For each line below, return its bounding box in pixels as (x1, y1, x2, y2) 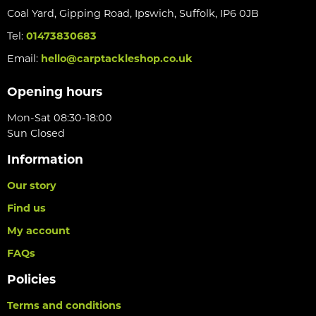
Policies (7, 271, 56, 286)
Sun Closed (7, 126, 65, 140)
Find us (7, 201, 46, 214)
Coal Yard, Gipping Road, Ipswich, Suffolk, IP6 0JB (7, 6, 259, 20)
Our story (7, 178, 56, 192)
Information (7, 151, 83, 166)
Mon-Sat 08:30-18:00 (7, 111, 112, 124)
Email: (7, 51, 41, 65)
